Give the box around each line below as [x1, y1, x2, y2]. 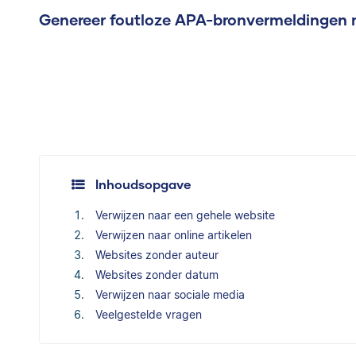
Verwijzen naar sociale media [95, 288, 245, 301]
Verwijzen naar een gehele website [95, 208, 275, 222]
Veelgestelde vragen [95, 308, 202, 321]
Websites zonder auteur [95, 248, 219, 261]
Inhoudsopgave [95, 176, 192, 192]
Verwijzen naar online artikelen [95, 228, 252, 242]
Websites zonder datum [95, 268, 219, 281]
